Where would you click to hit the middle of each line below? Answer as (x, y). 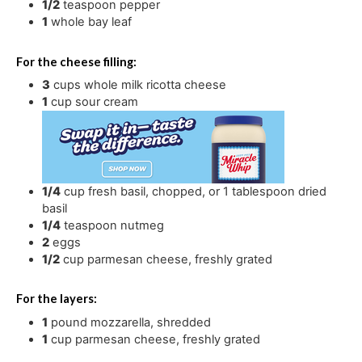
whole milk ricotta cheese (156, 84)
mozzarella (121, 322)
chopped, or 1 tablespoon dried (240, 191)
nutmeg (143, 225)
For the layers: (57, 299)
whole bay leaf (92, 22)
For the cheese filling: (77, 61)
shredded (184, 322)
